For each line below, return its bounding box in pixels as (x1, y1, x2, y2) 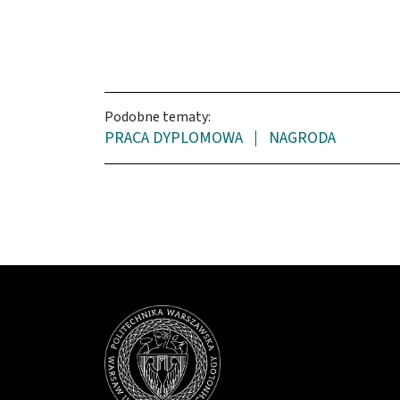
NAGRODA (269, 127, 337, 150)
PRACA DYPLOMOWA (104, 127, 243, 150)
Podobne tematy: (104, 107, 211, 128)
